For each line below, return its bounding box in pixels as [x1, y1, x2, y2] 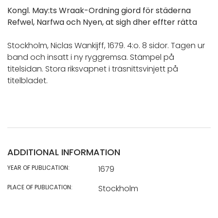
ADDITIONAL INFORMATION [7, 145, 120, 158]
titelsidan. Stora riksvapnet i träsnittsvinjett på [7, 63, 178, 74]
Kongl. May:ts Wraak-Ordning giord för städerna [7, 4, 191, 16]
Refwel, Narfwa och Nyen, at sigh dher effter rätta [7, 16, 197, 28]
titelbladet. [7, 74, 48, 86]
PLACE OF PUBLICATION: [7, 182, 73, 191]
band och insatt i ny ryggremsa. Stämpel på [7, 51, 174, 63]
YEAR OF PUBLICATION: [7, 163, 70, 172]
